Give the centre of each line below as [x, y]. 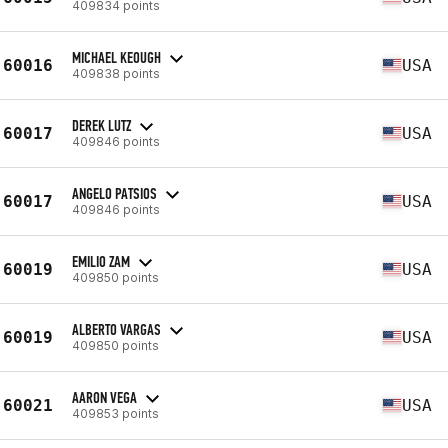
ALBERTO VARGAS [116, 329]
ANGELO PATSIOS [114, 193]
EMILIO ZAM [101, 261]
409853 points [115, 413]
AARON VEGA [104, 397]
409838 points [116, 73]
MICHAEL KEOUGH [116, 57]
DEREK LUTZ [101, 125]
